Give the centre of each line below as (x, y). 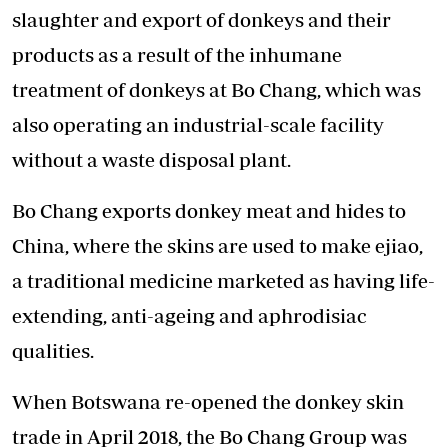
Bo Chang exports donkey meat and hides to (209, 211)
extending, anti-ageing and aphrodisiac (189, 316)
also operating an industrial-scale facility (198, 125)
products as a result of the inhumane (177, 55)
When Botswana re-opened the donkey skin (208, 402)
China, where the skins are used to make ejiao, (217, 246)
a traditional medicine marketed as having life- (223, 281)
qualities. (53, 351)
